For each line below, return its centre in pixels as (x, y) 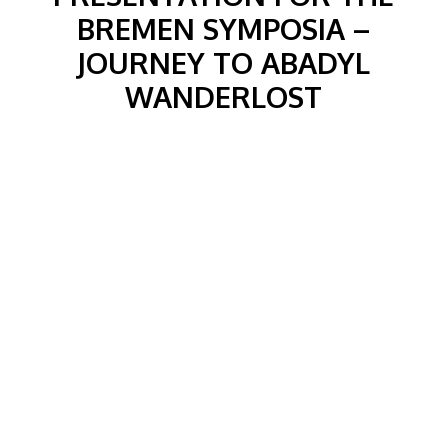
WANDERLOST (224, 96)
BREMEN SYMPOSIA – (224, 28)
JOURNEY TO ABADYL (224, 62)
